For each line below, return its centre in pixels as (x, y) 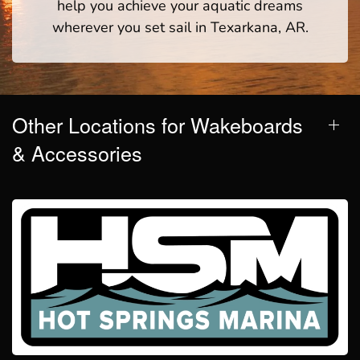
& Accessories (77, 152)
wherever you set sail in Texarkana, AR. (180, 27)
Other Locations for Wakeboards (157, 124)
